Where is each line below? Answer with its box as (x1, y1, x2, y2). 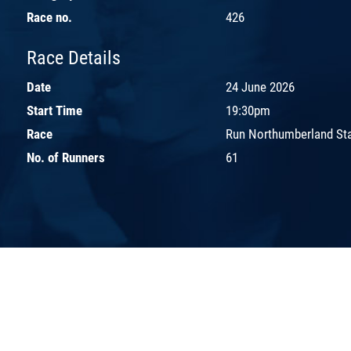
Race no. (27, 9, 72, 25)
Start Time (27, 102, 82, 118)
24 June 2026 (226, 78, 295, 95)
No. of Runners (27, 149, 105, 165)
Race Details (27, 46, 121, 69)
